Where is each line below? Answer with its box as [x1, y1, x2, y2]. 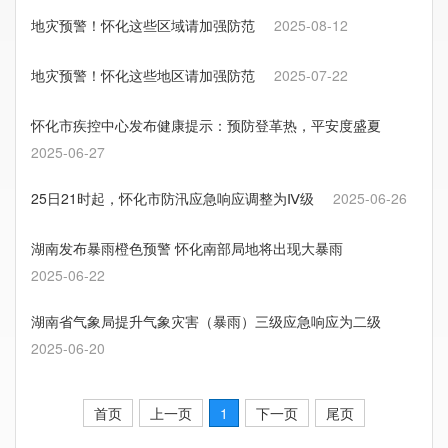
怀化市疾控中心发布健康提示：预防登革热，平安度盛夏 [31, 114, 381, 135]
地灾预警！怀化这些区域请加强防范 [31, 14, 255, 35]
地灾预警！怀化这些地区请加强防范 [31, 64, 255, 85]
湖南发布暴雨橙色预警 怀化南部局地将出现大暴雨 [31, 237, 343, 258]
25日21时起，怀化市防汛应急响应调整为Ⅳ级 [31, 187, 314, 208]
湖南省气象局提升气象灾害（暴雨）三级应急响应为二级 [31, 310, 381, 331]
